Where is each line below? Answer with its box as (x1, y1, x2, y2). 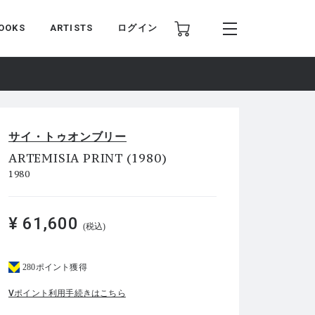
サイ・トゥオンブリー (8, 131, 127, 143)
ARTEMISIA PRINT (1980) (8, 150, 167, 166)
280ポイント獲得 (22, 262, 87, 272)
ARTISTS (49, 22, 94, 33)
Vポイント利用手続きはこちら (8, 288, 126, 298)
